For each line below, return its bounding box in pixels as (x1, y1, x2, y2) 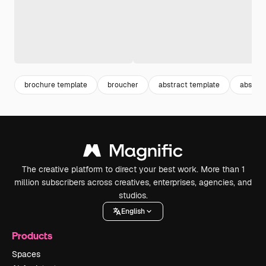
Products (12, 229, 52, 242)
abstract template (159, 80, 220, 90)
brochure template (24, 80, 87, 90)
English (121, 206, 145, 216)
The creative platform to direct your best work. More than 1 (21, 164, 245, 175)
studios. (118, 190, 148, 201)
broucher (107, 80, 138, 90)
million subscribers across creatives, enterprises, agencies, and (14, 177, 252, 188)
